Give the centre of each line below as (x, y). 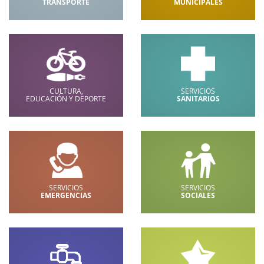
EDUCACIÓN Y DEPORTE (66, 98)
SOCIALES (198, 195)
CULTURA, (66, 91)
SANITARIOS (198, 98)
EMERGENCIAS (66, 195)
